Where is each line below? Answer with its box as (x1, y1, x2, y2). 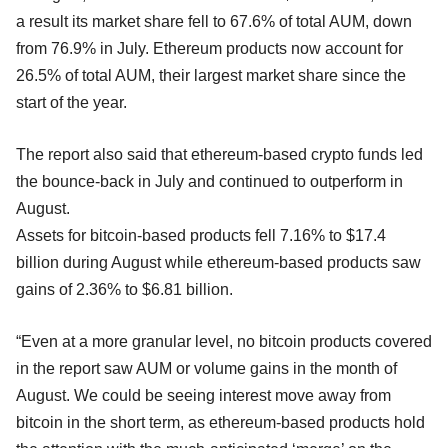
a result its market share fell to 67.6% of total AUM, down (16, 12, 412, 30)
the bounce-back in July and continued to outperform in (16, 172, 403, 190)
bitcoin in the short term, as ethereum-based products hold (16, 413, 425, 431)
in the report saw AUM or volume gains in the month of (16, 359, 397, 377)
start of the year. (16, 93, 127, 111)
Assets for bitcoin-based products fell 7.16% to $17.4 (16, 226, 386, 244)
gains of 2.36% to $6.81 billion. (16, 280, 233, 298)
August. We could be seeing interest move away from (16, 386, 391, 404)
